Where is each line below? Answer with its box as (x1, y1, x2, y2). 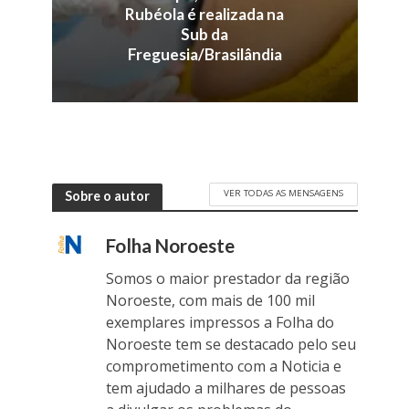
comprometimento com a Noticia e (105, 356, 341, 377)
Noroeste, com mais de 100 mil (105, 290, 315, 311)
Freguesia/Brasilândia (127, 45, 282, 65)
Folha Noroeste (105, 235, 235, 257)
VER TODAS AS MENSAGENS (223, 186, 343, 200)
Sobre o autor (64, 188, 150, 204)
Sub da (181, 25, 228, 45)
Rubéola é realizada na (125, 5, 284, 25)
